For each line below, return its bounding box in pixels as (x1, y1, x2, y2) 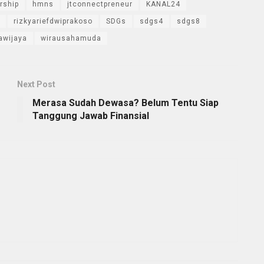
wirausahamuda (41, 34, 101, 42)
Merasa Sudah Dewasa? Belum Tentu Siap (32, 97, 219, 108)
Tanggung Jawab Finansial (32, 110, 149, 121)
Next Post (17, 79, 55, 89)
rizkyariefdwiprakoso (14, 16, 93, 25)
